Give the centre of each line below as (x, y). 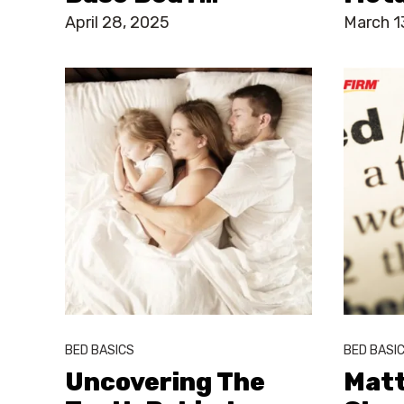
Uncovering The (165, 381)
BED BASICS (100, 350)
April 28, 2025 (118, 23)
